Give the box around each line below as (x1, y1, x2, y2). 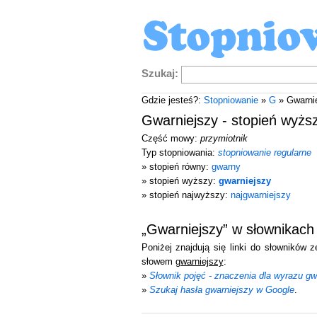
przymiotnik (200, 133, 248, 144)
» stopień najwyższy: (141, 190, 231, 200)
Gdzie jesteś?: (141, 95, 204, 105)
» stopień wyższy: (141, 175, 219, 186)
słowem (141, 256, 175, 267)
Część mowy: (141, 133, 200, 144)
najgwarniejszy (230, 190, 291, 200)
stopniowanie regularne (217, 147, 311, 158)
